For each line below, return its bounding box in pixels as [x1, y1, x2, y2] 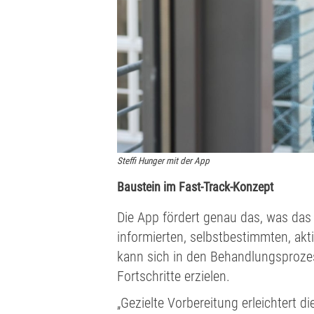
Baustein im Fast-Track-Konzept [117, 179, 273, 195]
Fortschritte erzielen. [117, 268, 230, 285]
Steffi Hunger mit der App [117, 156, 210, 167]
